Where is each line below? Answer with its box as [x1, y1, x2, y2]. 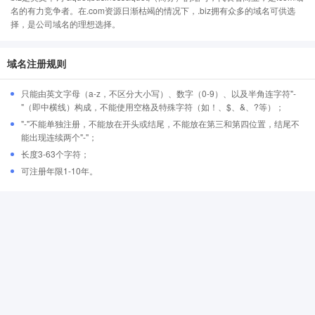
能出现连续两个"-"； [21, 131, 97, 143]
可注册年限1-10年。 [21, 165, 98, 176]
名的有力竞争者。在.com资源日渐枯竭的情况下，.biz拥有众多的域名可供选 [11, 4, 295, 16]
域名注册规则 [7, 56, 66, 70]
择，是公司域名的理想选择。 [11, 18, 120, 30]
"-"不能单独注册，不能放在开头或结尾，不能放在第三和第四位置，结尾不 [21, 117, 300, 129]
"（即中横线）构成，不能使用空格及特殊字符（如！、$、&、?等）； [21, 101, 284, 112]
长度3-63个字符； [21, 148, 89, 160]
